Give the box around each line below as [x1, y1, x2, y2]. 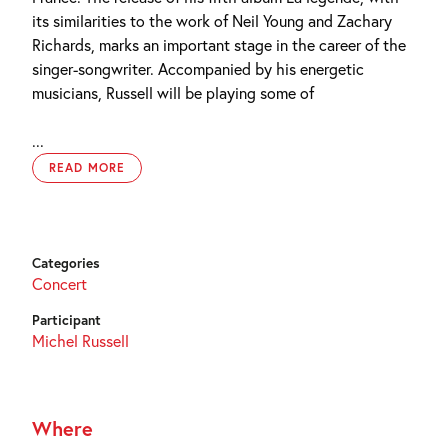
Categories [32, 254, 100, 273]
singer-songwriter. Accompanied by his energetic [32, 58, 364, 80]
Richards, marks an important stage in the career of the [32, 34, 406, 56]
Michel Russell [32, 330, 129, 352]
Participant [32, 311, 101, 330]
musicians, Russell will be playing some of [32, 82, 314, 104]
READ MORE [49, 160, 125, 176]
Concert [32, 273, 87, 295]
